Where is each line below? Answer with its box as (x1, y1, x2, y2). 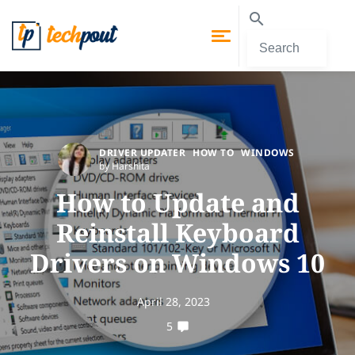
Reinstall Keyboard (55, 216, 300, 250)
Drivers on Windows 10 (30, 246, 325, 280)
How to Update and (55, 185, 300, 219)
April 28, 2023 (137, 294, 210, 309)
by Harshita (99, 159, 151, 173)
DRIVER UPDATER (99, 146, 186, 159)
